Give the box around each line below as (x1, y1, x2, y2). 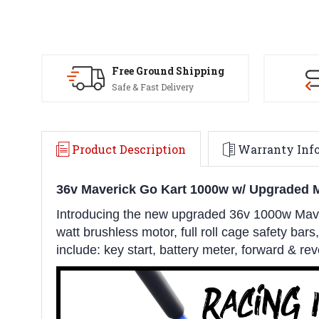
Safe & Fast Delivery (111, 80, 194, 93)
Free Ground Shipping (111, 63, 224, 78)
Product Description (72, 141, 186, 157)
